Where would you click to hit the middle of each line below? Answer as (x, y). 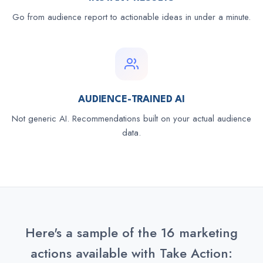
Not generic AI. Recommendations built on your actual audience (131, 119)
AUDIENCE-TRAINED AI (131, 100)
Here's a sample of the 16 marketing (131, 232)
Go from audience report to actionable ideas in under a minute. (131, 17)
